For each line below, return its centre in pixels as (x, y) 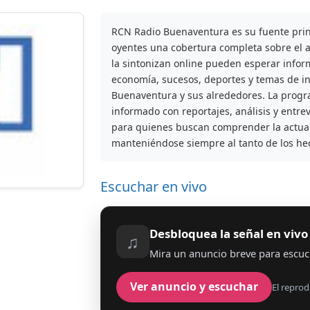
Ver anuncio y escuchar (194, 287)
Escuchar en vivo (154, 186)
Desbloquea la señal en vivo (228, 233)
